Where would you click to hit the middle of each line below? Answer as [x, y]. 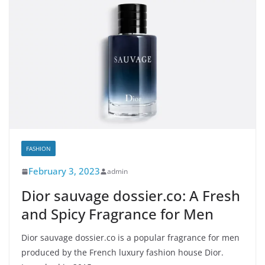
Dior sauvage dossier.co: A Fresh [131, 196]
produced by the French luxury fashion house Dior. [122, 253]
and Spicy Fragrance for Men [117, 214]
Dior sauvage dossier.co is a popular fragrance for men [130, 238]
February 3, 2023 [64, 171]
